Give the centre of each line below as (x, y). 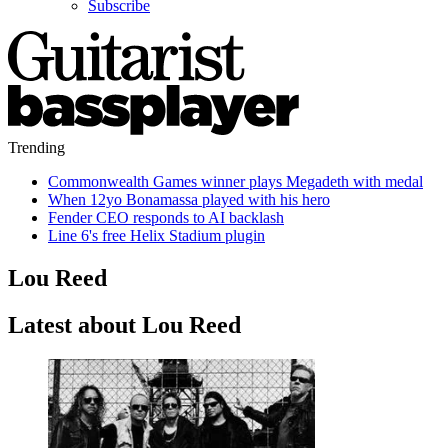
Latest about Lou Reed (124, 324)
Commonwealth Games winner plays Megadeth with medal (235, 181)
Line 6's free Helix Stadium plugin (156, 235)
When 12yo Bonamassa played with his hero (189, 199)
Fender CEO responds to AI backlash (166, 217)
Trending (36, 147)
